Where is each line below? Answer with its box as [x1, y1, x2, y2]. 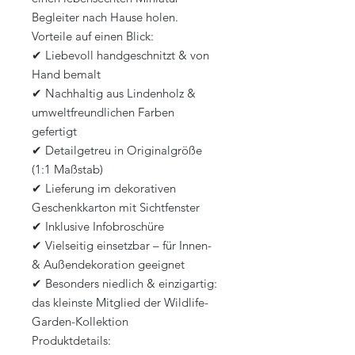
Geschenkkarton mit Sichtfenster [32, 200, 200, 216]
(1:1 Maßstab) [32, 162, 103, 177]
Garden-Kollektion [32, 314, 128, 330]
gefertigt [32, 124, 77, 139]
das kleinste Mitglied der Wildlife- [32, 295, 208, 311]
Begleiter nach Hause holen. [32, 10, 178, 25]
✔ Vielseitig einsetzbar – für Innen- [32, 238, 212, 254]
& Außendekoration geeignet [32, 257, 185, 273]
